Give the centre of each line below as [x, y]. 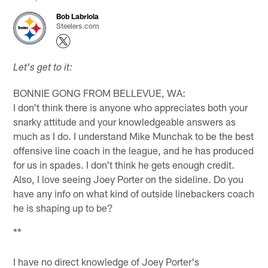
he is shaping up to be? [63, 207]
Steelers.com [78, 25]
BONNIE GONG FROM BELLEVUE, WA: [100, 92]
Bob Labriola [78, 16]
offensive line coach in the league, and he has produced [134, 150]
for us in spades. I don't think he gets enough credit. [124, 164]
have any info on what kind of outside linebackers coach [134, 193]
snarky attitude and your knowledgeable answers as [125, 121]
